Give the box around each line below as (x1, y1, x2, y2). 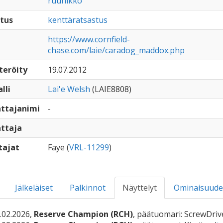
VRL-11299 (69, 142, 109, 153)
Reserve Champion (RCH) (33, 209, 133, 220)
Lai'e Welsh (47, 84, 90, 95)
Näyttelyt (122, 182, 157, 193)
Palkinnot (69, 182, 106, 193)
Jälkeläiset (14, 182, 53, 193)
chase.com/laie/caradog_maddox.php (47, 45, 185, 56)
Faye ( (47, 142, 69, 153)
